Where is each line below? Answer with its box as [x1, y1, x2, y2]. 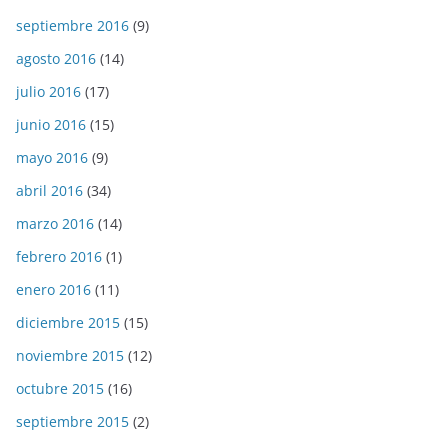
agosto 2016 [16, 49, 96, 69]
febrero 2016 [16, 247, 102, 267]
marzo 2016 [16, 214, 94, 234]
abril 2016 [16, 181, 83, 201]
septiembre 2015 [16, 412, 129, 432]
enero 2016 [16, 280, 91, 300]
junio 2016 [16, 115, 86, 135]
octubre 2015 [16, 379, 104, 399]
